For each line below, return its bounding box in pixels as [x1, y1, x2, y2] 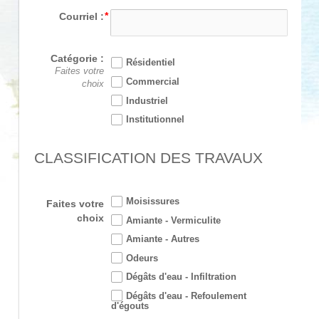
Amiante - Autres [125, 234, 199, 245]
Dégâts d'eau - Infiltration [125, 272, 236, 283]
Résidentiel [125, 58, 175, 68]
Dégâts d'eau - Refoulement [125, 291, 246, 301]
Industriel [125, 95, 168, 106]
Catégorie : [50, 52, 104, 64]
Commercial [125, 77, 179, 88]
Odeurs [125, 253, 158, 263]
